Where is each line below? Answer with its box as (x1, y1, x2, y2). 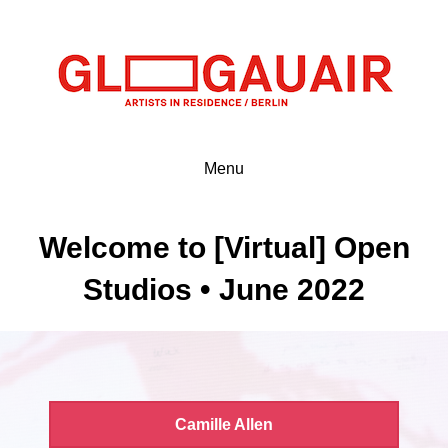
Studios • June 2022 (83, 273, 365, 306)
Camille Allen (175, 416, 273, 433)
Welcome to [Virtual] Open (38, 231, 410, 264)
